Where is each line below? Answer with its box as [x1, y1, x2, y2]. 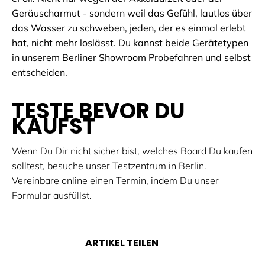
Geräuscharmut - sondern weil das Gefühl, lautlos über [12, 7, 252, 20]
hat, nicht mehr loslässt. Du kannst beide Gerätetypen [12, 37, 248, 49]
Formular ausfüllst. [12, 189, 92, 202]
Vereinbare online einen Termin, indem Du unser [12, 174, 219, 187]
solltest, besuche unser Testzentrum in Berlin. [12, 160, 206, 172]
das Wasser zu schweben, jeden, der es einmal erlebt [12, 22, 246, 34]
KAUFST [12, 111, 96, 142]
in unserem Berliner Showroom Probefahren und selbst [12, 51, 251, 64]
